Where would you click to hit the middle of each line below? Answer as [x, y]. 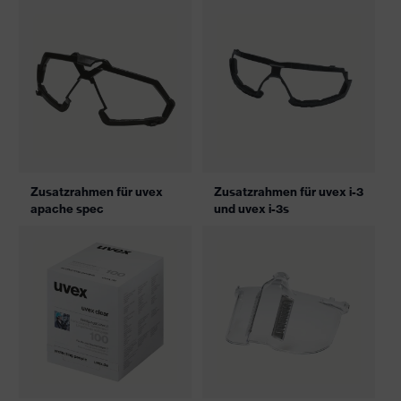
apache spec [67, 209]
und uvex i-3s [252, 209]
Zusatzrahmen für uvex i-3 [289, 192]
